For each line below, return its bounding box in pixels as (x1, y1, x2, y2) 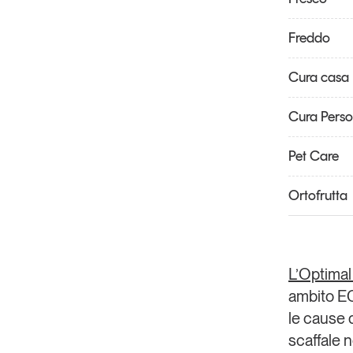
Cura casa (288, 69, 349, 87)
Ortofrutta (288, 187, 347, 205)
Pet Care (288, 147, 339, 165)
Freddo (288, 29, 330, 47)
